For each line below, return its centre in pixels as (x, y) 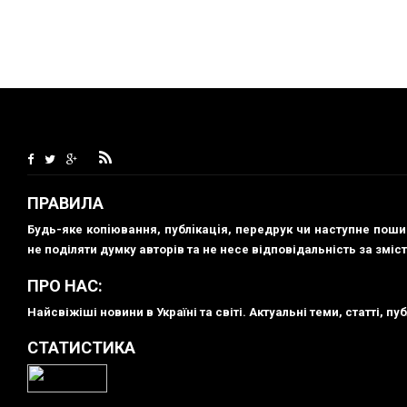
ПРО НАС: (65, 285)
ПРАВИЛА (65, 203)
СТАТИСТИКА (81, 348)
